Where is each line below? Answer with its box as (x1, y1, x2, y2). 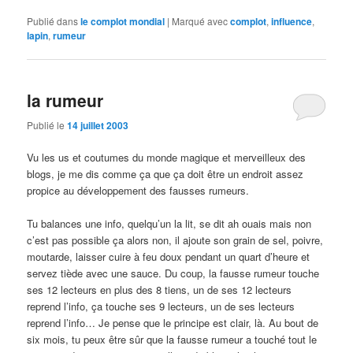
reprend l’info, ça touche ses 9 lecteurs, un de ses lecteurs (27, 298, 295, 314)
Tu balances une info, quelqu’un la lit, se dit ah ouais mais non (27, 215, 312, 231)
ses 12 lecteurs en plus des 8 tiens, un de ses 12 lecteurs (27, 281, 292, 297)
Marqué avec (172, 14, 229, 28)
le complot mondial (80, 14, 165, 29)
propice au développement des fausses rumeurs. (27, 182, 250, 198)
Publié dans (27, 14, 79, 28)
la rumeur (27, 88, 104, 113)
